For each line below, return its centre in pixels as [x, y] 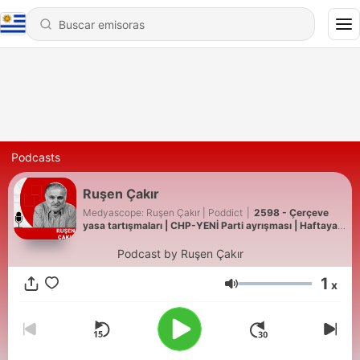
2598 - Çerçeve [291, 212]
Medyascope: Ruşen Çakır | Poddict [163, 212]
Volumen [264, 291]
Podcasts [36, 157]
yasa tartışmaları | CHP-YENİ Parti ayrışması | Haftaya [210, 225]
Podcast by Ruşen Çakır [180, 254]
